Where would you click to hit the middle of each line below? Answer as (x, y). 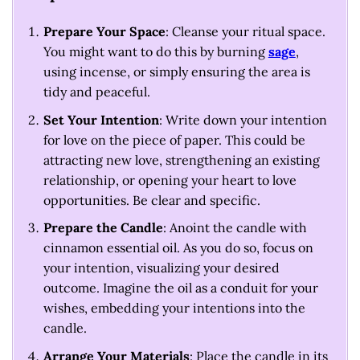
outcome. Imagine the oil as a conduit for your (180, 288)
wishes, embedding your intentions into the (174, 308)
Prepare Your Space (104, 32)
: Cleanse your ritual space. (245, 32)
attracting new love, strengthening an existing (181, 160)
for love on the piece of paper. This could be (174, 139)
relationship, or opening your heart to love (170, 180)
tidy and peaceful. (96, 92)
